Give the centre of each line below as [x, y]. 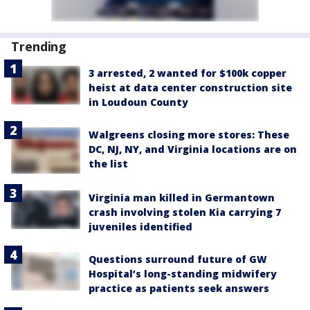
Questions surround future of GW [178, 259]
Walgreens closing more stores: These [189, 135]
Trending [39, 46]
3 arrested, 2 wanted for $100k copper [188, 73]
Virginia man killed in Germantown [182, 197]
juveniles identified [140, 226]
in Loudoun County [138, 102]
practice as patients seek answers [179, 288]
